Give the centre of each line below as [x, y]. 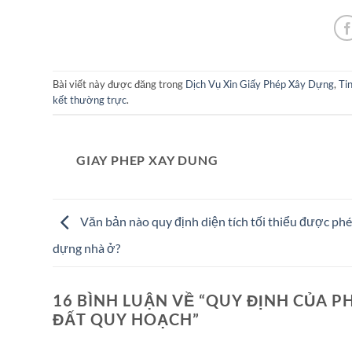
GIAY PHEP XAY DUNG [147, 159]
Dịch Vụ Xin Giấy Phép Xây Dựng [260, 84]
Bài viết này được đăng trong [119, 84]
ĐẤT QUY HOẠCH [123, 319]
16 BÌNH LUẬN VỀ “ [129, 301]
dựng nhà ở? [86, 247]
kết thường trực [90, 100]
